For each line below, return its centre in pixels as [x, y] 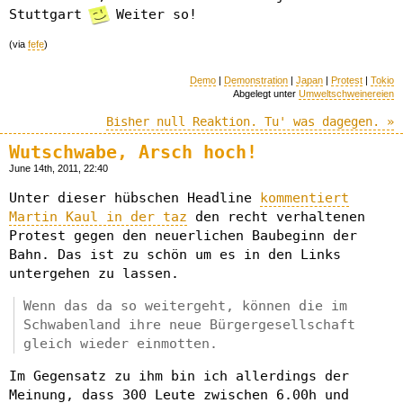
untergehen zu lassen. [94, 274]
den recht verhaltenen [276, 217]
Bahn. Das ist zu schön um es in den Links [175, 255]
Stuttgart [49, 14]
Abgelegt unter [266, 93]
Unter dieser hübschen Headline [134, 198]
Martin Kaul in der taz [98, 217]
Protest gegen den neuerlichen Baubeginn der [183, 236]
